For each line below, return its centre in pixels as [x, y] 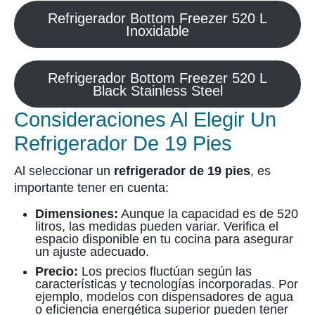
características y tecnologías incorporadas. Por [167, 284]
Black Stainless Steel [157, 90]
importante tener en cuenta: [91, 188]
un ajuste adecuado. [92, 252]
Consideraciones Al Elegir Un [145, 120]
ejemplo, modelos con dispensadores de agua [164, 297]
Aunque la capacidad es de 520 [208, 214]
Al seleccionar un [64, 171]
